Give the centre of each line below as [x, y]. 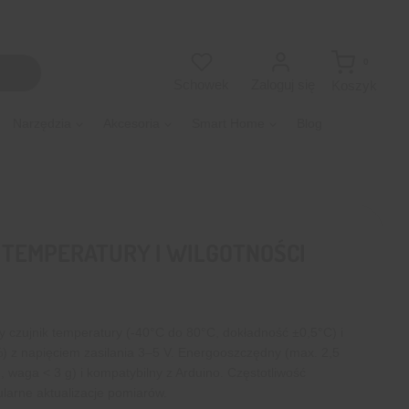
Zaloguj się [283, 85]
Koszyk [354, 85]
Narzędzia [42, 124]
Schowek [201, 85]
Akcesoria [131, 124]
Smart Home [228, 124]
